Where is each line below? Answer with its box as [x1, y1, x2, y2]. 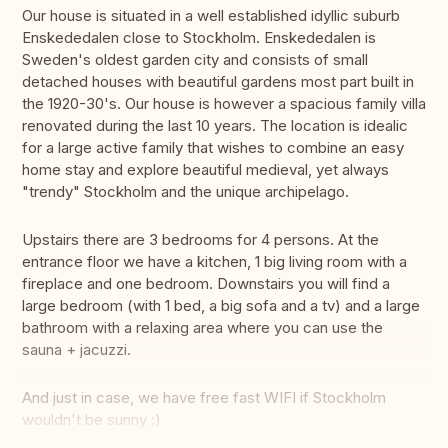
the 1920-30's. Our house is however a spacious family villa [22, 94, 426, 114]
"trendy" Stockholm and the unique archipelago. [22, 182, 349, 202]
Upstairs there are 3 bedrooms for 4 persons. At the [22, 230, 379, 250]
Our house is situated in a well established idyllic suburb [22, 6, 400, 26]
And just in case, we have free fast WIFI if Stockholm [22, 388, 386, 408]
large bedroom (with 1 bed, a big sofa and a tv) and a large [22, 296, 420, 316]
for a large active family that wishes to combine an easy [22, 138, 404, 158]
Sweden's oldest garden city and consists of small [22, 50, 368, 70]
